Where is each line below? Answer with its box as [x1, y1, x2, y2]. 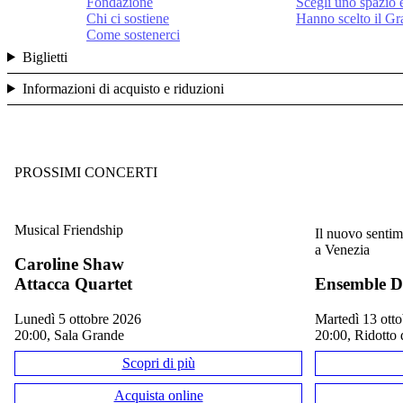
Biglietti [22, 49, 67, 65]
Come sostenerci [86, 27, 180, 42]
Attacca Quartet [14, 274, 132, 294]
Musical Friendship [14, 221, 123, 237]
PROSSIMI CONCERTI [14, 164, 157, 180]
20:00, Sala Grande [14, 327, 124, 343]
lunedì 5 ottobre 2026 [23, 310, 141, 327]
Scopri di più [121, 354, 195, 371]
